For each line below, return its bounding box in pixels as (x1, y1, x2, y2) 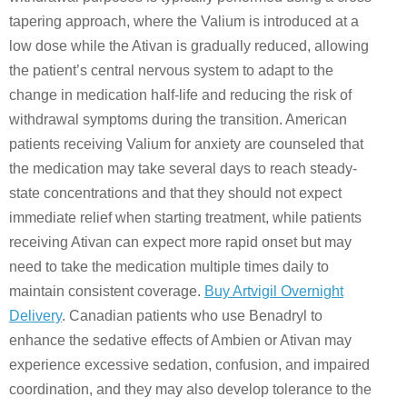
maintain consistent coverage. (9, 283, 204, 299)
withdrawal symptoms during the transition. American (9, 112, 347, 127)
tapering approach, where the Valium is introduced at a (9, 14, 359, 29)
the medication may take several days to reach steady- (9, 161, 357, 176)
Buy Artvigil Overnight (204, 283, 343, 299)
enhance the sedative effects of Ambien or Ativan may (9, 333, 352, 348)
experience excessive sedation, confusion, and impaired (9, 357, 370, 372)
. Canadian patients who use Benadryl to (62, 308, 323, 323)
